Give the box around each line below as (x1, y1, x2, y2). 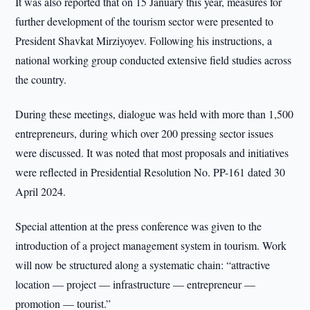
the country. (15, 72, 67, 86)
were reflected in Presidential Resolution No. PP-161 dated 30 (15, 165, 286, 179)
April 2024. (15, 184, 66, 199)
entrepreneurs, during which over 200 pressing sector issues (15, 126, 274, 140)
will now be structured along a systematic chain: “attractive (15, 257, 271, 272)
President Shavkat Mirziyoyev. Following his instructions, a (15, 33, 273, 48)
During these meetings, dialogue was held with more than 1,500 (15, 107, 294, 121)
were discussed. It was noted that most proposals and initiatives (15, 145, 289, 160)
